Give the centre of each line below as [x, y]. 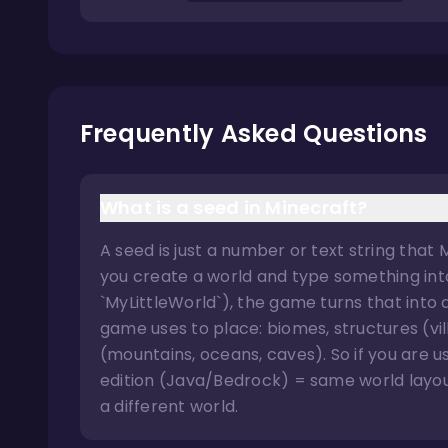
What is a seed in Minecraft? [234, 207]
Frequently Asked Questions [254, 133]
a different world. [169, 406]
